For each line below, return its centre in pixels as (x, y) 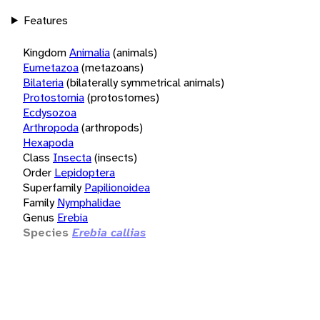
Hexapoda (48, 142)
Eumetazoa (51, 67)
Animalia (90, 52)
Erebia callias (109, 232)
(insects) (116, 157)
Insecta (72, 157)
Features (45, 20)
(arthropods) (112, 127)
